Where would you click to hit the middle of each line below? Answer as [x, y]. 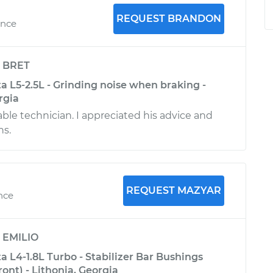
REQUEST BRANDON [168, 19]
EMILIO [20, 237]
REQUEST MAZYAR [173, 190]
